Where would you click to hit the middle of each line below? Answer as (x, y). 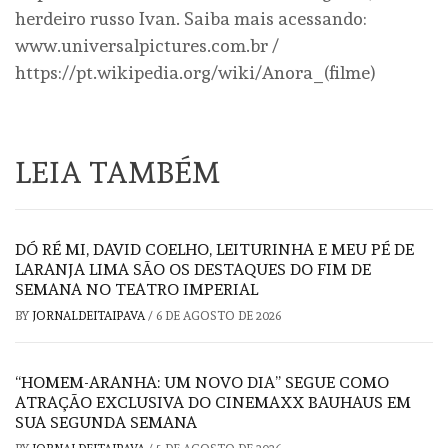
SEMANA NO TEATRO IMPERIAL (136, 290)
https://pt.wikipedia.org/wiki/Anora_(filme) (195, 73)
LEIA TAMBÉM (117, 173)
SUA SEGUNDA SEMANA (106, 423)
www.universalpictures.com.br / (147, 46)
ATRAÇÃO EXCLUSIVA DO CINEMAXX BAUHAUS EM (213, 403)
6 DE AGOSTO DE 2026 (218, 316)
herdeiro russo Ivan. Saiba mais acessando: (191, 19)
